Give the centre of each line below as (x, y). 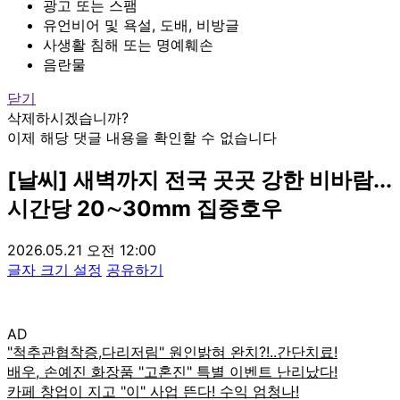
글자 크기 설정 (54, 269)
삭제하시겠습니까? (68, 117)
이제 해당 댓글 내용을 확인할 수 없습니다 (142, 137)
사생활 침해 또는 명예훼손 (128, 44)
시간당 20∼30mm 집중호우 (145, 208)
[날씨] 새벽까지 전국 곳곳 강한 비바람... (200, 179)
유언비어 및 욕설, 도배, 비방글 (141, 25)
